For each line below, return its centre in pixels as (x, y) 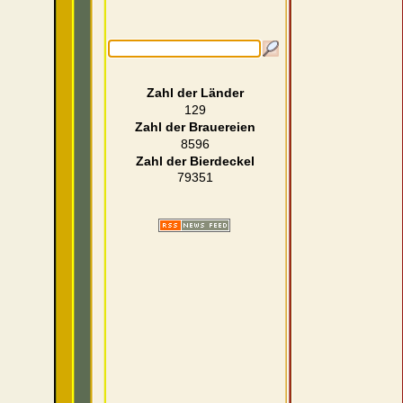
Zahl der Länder (195, 93)
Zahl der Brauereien (195, 126)
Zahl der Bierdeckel (195, 161)
